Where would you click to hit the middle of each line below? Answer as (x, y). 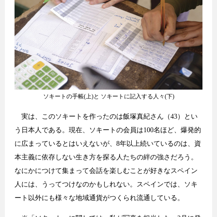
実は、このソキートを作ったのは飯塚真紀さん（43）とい (106, 116)
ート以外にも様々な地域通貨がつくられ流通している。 (99, 198)
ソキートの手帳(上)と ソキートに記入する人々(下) (108, 96)
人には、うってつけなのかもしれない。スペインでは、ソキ (106, 184)
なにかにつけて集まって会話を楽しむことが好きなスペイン (106, 170)
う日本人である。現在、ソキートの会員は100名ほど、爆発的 (108, 130)
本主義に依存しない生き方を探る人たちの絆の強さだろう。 (106, 157)
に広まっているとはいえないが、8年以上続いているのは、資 (108, 143)
